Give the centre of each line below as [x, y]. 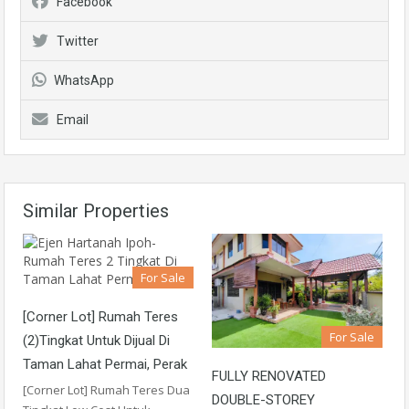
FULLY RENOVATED [269, 376]
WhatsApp [84, 80]
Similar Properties [96, 211]
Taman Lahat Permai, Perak [105, 364]
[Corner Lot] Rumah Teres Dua [106, 390]
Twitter [78, 41]
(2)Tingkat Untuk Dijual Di [96, 341]
